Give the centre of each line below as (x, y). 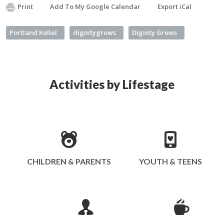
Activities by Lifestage (112, 84)
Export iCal (174, 6)
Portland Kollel (33, 32)
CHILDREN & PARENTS (69, 161)
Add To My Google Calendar (95, 6)
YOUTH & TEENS (170, 161)
